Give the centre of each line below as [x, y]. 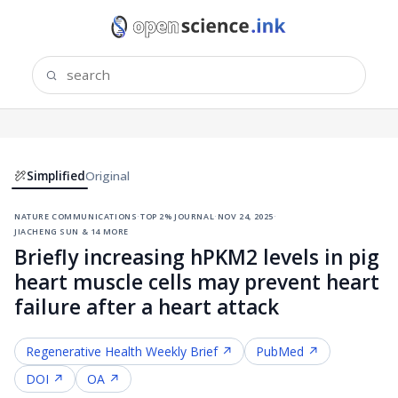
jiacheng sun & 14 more [72, 230]
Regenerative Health [84, 351]
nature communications [76, 215]
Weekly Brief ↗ [187, 351]
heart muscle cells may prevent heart [197, 282]
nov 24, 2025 [245, 215]
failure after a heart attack [147, 306]
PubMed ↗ [287, 351]
